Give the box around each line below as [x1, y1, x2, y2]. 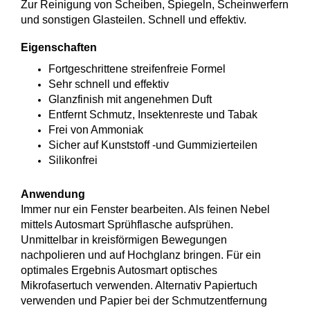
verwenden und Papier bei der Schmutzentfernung [21, 295, 267, 307]
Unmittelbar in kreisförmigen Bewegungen [21, 234, 227, 246]
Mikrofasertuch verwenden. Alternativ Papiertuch [21, 280, 257, 291]
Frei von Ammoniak [48, 124, 143, 136]
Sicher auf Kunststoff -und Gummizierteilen [48, 139, 257, 151]
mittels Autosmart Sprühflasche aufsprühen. [21, 219, 233, 230]
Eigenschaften [21, 42, 97, 53]
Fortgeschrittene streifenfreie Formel [48, 63, 226, 75]
